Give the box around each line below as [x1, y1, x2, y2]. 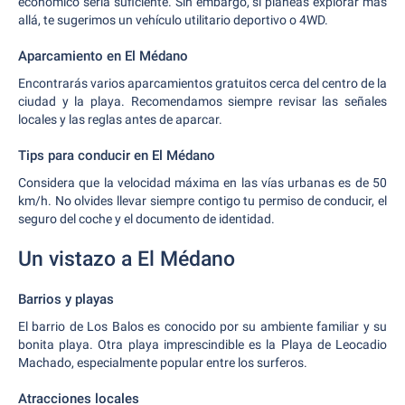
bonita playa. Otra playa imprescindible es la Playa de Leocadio [18, 337, 387, 352]
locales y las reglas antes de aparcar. [18, 112, 222, 127]
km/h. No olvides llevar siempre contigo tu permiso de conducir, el [18, 193, 387, 208]
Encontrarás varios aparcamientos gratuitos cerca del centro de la [18, 76, 387, 90]
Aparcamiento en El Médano [18, 48, 188, 64]
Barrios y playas [18, 291, 114, 307]
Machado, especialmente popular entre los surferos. [18, 355, 307, 370]
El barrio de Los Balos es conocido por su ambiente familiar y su [18, 319, 387, 334]
